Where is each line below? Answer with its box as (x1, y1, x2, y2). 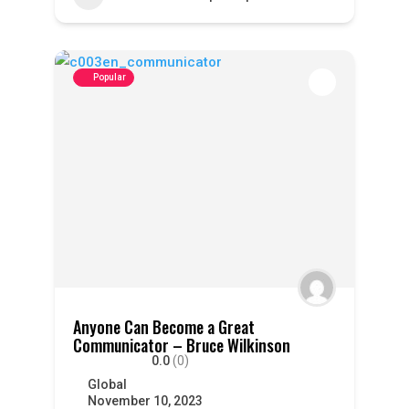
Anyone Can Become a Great (72, 315, 255, 339)
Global (87, 377, 127, 392)
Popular (92, 72, 126, 82)
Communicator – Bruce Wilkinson (72, 333, 290, 357)
